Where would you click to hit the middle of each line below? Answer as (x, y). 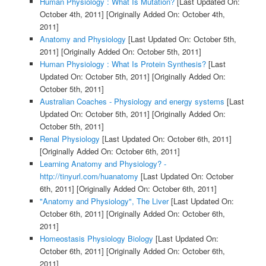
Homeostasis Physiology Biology (96, 239)
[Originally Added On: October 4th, (164, 14)
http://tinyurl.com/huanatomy (89, 176)
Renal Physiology (69, 139)
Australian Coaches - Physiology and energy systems (132, 102)
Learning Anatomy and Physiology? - (103, 164)
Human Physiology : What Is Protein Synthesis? (123, 64)
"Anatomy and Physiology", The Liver (104, 201)
